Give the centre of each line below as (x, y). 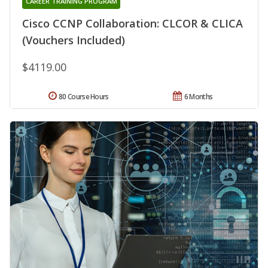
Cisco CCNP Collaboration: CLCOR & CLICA (133, 23)
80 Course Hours (84, 96)
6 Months (198, 96)
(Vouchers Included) (74, 40)
